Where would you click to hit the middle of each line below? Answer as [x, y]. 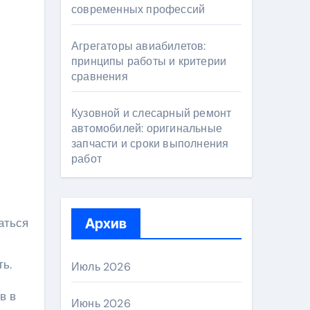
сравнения [100, 76]
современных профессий [138, 9]
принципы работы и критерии [149, 61]
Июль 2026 [101, 267]
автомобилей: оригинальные [147, 128]
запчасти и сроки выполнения [150, 144]
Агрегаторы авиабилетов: [139, 46]
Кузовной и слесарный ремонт [152, 113]
